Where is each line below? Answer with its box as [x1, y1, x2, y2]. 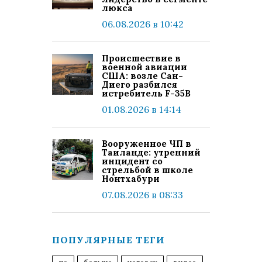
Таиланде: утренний [102, 147, 201, 158]
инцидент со [102, 156, 163, 167]
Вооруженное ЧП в [102, 138, 191, 149]
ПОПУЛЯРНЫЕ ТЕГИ [52, 234, 165, 246]
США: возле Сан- [102, 70, 183, 81]
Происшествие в [102, 53, 181, 64]
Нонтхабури [102, 173, 160, 184]
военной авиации [102, 61, 187, 73]
